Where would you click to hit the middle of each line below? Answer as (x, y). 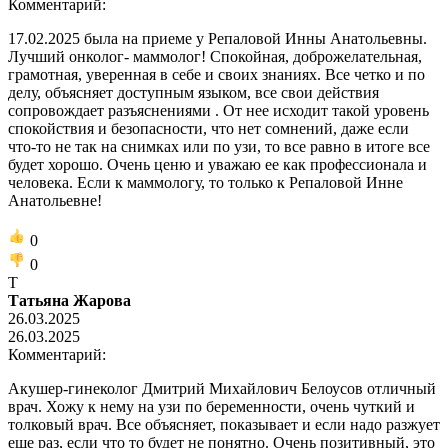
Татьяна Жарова (69, 300)
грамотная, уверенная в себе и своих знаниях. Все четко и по (216, 74)
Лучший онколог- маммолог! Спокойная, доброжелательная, (215, 56)
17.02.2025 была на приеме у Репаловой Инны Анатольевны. (217, 38)
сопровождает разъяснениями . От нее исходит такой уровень (218, 110)
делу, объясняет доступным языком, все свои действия (193, 92)
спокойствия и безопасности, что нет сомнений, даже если (208, 128)
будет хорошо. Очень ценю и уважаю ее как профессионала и (217, 164)
